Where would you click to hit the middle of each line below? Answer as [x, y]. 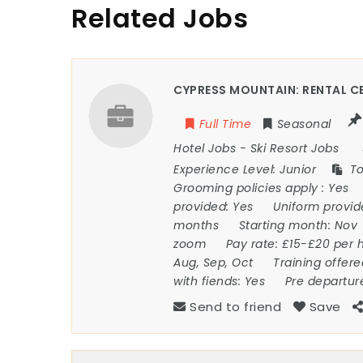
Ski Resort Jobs [295, 149]
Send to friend [236, 307]
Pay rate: [254, 244]
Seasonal [304, 124]
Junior [300, 170]
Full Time [225, 124]
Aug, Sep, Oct [216, 263]
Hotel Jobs [205, 149]
